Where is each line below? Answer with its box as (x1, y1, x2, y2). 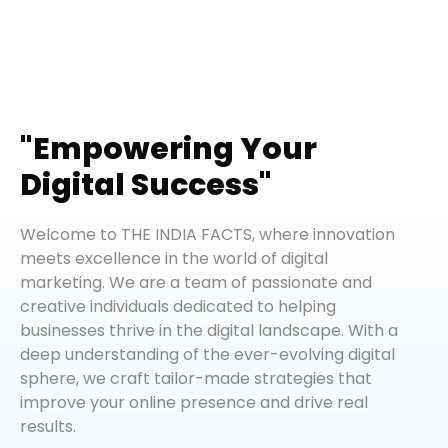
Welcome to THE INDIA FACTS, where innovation (20, 223, 395, 247)
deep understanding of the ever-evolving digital (20, 343, 395, 367)
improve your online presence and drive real (20, 391, 368, 415)
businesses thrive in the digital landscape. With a (20, 319, 398, 343)
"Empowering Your (20, 128, 317, 171)
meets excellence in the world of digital (20, 247, 328, 271)
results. (20, 415, 76, 439)
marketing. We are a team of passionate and (20, 271, 372, 295)
